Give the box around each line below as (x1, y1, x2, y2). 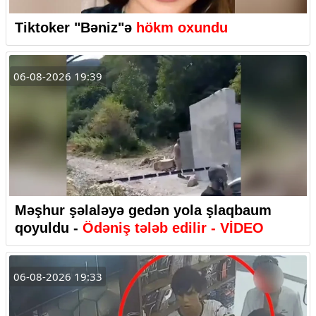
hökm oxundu (132, 19, 228, 35)
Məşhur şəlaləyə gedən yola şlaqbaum (15, 202, 272, 218)
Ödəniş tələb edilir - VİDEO (83, 219, 264, 236)
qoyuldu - (15, 219, 83, 236)
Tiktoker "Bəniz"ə (15, 19, 132, 35)
